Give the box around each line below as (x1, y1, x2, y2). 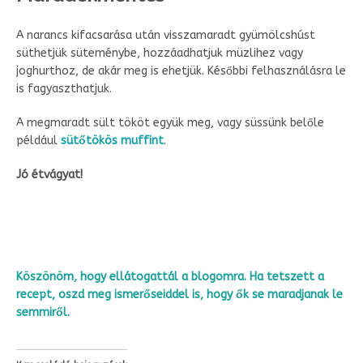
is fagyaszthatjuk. (16, 81, 112, 96)
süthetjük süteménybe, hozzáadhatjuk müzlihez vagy (16, 45, 303, 60)
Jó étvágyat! (16, 167, 83, 181)
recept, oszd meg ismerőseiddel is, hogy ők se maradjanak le (16, 287, 343, 301)
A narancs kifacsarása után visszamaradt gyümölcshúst (16, 28, 315, 42)
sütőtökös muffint (61, 133, 164, 147)
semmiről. (16, 305, 70, 319)
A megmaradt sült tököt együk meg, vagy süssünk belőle (16, 115, 324, 130)
